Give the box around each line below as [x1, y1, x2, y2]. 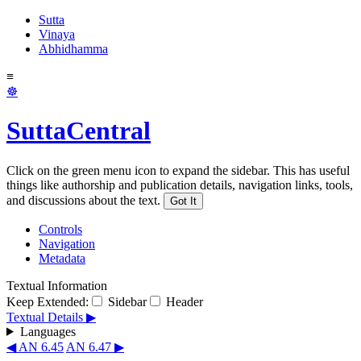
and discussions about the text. [6, 193, 160, 207]
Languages [19, 324, 76, 338]
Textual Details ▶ [6, 309, 96, 324]
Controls [39, 222, 82, 236]
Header [163, 294, 203, 309]
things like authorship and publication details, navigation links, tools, [6, 177, 353, 192]
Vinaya [39, 27, 75, 41]
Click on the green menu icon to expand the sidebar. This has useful [6, 163, 350, 177]
